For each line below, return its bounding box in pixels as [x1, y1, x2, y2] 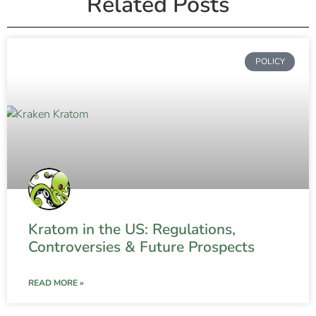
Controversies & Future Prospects [28, 237, 255, 257]
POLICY [255, 56, 285, 68]
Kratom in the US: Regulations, [28, 219, 236, 240]
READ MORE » [28, 277, 84, 289]
